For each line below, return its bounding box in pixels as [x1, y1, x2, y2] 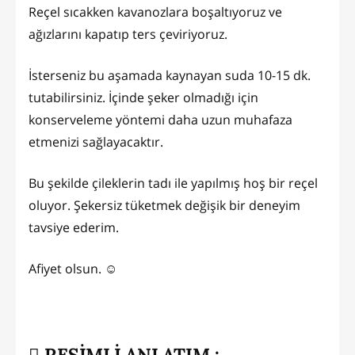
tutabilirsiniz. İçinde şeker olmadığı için [29, 88, 258, 106]
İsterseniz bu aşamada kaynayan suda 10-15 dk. [29, 66, 311, 84]
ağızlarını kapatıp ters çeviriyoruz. [29, 25, 227, 43]
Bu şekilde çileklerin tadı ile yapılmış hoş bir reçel [29, 174, 318, 192]
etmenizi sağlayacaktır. [29, 132, 163, 151]
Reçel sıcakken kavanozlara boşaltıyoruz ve [29, 2, 282, 21]
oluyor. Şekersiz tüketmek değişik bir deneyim [29, 196, 300, 214]
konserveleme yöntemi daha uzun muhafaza [29, 110, 292, 128]
